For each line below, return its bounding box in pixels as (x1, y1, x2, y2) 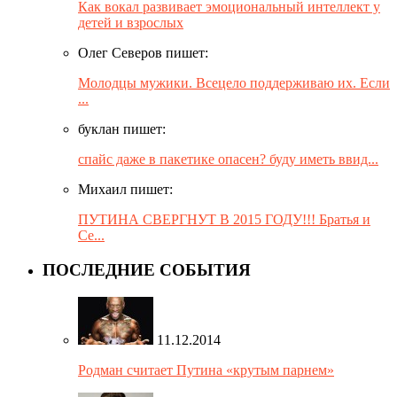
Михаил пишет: (78, 182, 173, 198)
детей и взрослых (78, 15, 183, 31)
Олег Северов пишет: (78, 45, 208, 61)
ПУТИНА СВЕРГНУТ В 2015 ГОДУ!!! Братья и (78, 212, 370, 228)
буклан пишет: (78, 121, 166, 137)
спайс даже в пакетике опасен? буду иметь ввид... (78, 152, 378, 167)
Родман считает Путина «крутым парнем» (78, 362, 334, 378)
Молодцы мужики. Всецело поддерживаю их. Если (78, 75, 390, 91)
